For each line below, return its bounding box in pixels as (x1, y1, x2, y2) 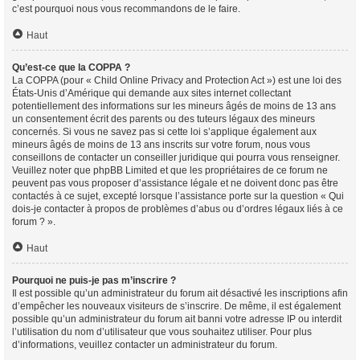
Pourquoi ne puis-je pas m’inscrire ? (12, 275, 176, 286)
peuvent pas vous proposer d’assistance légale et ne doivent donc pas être (12, 178, 338, 189)
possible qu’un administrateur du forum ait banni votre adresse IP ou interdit (12, 313, 342, 325)
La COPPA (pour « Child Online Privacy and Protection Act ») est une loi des (12, 75, 342, 86)
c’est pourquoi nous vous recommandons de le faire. (12, 3, 240, 14)
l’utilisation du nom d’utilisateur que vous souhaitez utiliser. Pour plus (12, 326, 312, 337)
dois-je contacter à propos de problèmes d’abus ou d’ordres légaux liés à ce (12, 203, 343, 215)
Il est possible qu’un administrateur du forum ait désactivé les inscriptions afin (12, 288, 348, 299)
